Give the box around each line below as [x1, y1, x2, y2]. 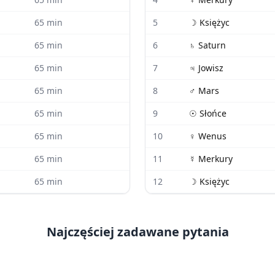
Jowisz [198, 62, 223, 74]
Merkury [198, 153, 233, 165]
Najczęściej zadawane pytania [46, 223, 229, 240]
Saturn [198, 39, 226, 51]
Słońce [199, 107, 227, 119]
